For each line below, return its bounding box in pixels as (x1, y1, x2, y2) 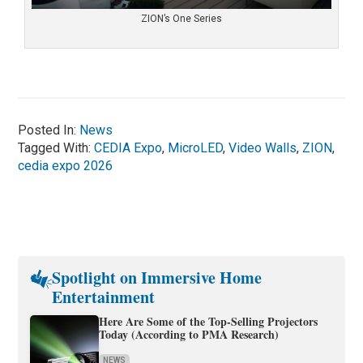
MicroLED (168, 139, 224, 156)
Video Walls (228, 139, 297, 156)
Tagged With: (18, 139, 95, 156)
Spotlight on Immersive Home (52, 265, 262, 289)
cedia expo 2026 (18, 157, 113, 173)
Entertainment (52, 284, 155, 309)
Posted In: (18, 122, 80, 138)
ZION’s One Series (140, 12, 222, 24)
